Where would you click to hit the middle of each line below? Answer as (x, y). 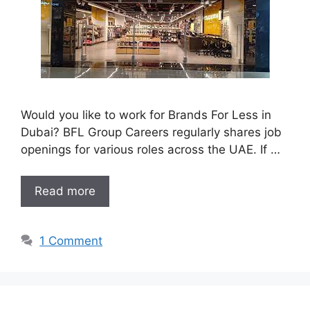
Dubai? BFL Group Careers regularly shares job (151, 132)
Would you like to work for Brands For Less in (146, 115)
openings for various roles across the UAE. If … (151, 149)
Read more (65, 191)
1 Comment (71, 241)
